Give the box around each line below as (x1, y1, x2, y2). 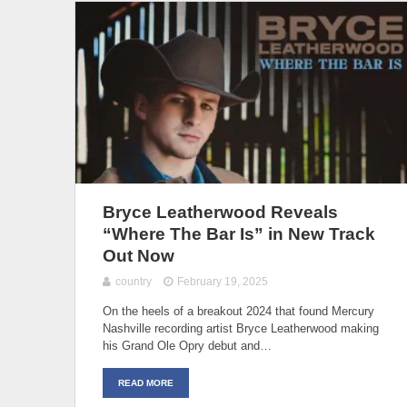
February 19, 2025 (177, 274, 269, 288)
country (115, 274, 152, 288)
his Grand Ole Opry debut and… (103, 338, 272, 352)
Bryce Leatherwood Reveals (103, 202, 338, 222)
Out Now (103, 245, 174, 265)
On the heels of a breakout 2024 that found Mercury (103, 303, 374, 318)
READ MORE (118, 377, 174, 388)
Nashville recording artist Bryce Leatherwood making (103, 321, 379, 335)
